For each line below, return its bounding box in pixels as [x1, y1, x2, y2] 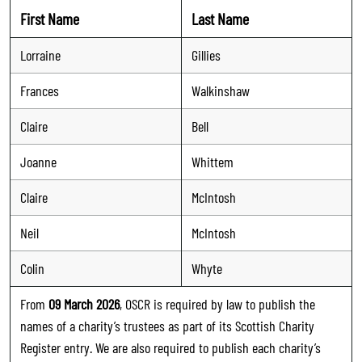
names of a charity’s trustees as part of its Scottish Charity [20, 316, 314, 335]
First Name [20, 8, 79, 28]
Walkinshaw [192, 81, 250, 99]
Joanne [20, 152, 57, 170]
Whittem [192, 152, 234, 170]
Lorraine [20, 45, 61, 64]
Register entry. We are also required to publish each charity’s [20, 338, 321, 356]
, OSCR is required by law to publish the [120, 294, 315, 313]
